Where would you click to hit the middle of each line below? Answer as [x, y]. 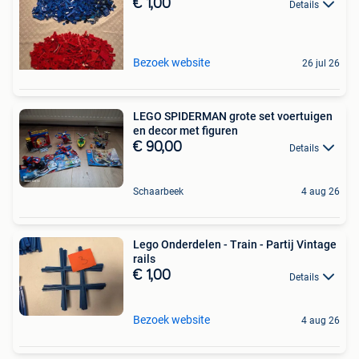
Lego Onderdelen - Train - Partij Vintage [235, 245]
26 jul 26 [321, 64]
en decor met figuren [186, 131]
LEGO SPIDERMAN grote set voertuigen [233, 117]
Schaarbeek [158, 192]
